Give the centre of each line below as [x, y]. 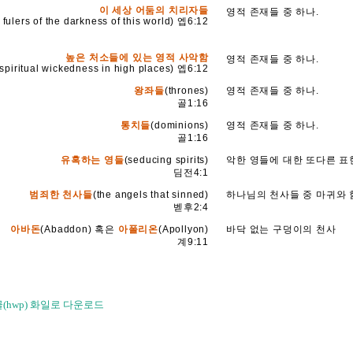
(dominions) [180, 125]
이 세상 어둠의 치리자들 [154, 10]
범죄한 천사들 [61, 195]
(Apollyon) [184, 229]
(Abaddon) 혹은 [79, 229]
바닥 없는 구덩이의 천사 [281, 229]
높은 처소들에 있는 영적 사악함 [137, 58]
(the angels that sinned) [151, 195]
